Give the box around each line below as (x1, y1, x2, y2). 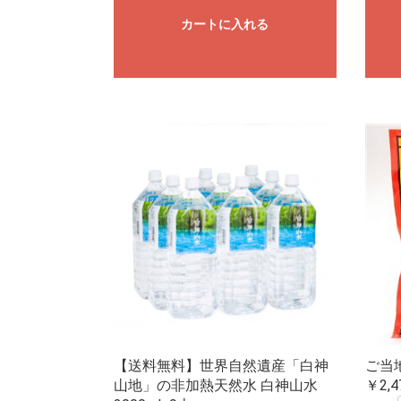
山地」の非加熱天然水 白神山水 (114, 377, 318, 395)
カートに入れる (181, 17, 269, 32)
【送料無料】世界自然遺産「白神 (114, 357, 328, 375)
